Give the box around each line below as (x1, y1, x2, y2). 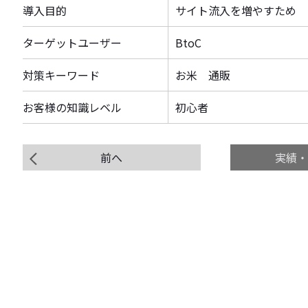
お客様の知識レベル (23, 99, 122, 115)
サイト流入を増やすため (175, 2, 296, 19)
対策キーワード (23, 67, 100, 83)
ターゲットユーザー (23, 34, 122, 51)
